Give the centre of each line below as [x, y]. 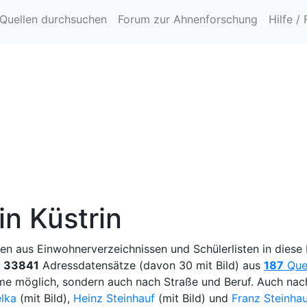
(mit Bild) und [193, 298]
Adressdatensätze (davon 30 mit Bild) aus [151, 266]
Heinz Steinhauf [114, 298]
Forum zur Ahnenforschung [188, 19]
